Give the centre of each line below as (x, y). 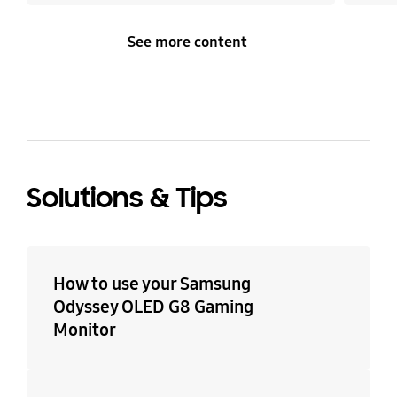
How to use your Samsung (152, 284)
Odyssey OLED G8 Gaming (153, 307)
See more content (188, 43)
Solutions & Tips (127, 198)
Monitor (84, 330)
